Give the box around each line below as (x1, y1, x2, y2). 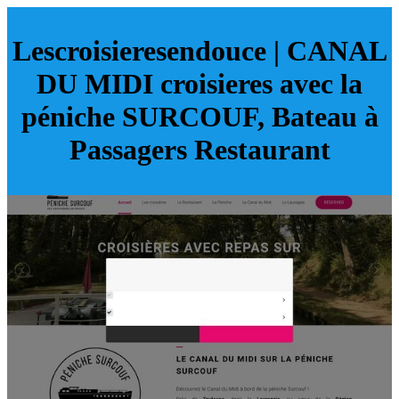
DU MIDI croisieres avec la (37, 68, 362, 101)
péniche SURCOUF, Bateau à (20, 101, 379, 134)
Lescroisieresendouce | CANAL (12, 35, 387, 68)
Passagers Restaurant (69, 134, 330, 167)
